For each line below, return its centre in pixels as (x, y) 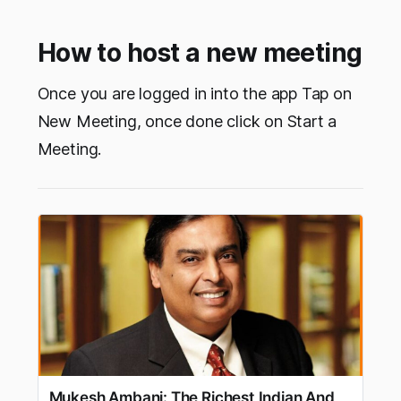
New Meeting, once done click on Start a (187, 122)
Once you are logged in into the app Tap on (194, 94)
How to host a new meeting (200, 53)
